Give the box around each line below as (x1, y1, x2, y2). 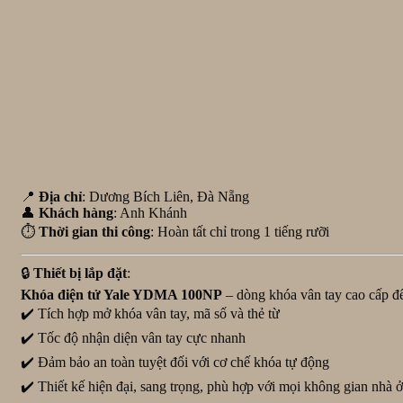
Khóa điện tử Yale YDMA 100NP (21, 286, 222, 302)
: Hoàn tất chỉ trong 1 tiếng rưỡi (150, 224, 329, 240)
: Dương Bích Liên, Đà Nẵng (82, 189, 249, 205)
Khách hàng (39, 205, 113, 221)
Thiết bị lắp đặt (33, 264, 127, 281)
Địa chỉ (39, 189, 82, 205)
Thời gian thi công (39, 224, 150, 240)
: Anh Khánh (113, 205, 187, 221)
